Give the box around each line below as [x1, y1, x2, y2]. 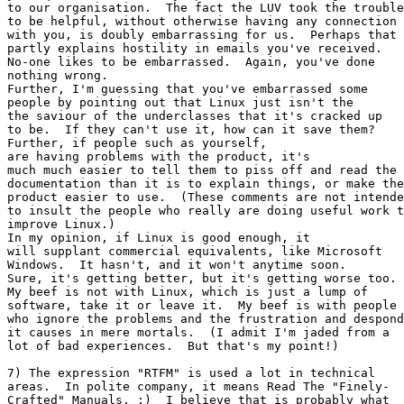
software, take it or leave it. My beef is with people [7, 298, 397, 313]
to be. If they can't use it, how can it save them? [7, 123, 375, 137]
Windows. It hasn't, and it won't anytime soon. [7, 258, 346, 272]
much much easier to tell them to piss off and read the [7, 163, 397, 178]
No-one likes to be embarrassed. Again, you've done [7, 55, 375, 69]
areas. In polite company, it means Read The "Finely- [7, 380, 390, 394]
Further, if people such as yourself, [7, 136, 267, 151]
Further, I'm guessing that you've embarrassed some [7, 82, 368, 96]
